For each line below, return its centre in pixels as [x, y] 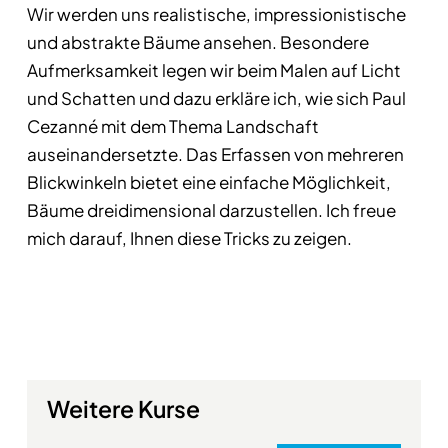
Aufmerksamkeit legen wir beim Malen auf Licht [213, 70]
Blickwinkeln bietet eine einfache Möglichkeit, [208, 182]
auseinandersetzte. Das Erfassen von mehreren [215, 154]
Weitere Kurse [123, 408]
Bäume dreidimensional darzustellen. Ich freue [211, 210]
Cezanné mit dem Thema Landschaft [172, 126]
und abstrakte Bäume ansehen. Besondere [197, 42]
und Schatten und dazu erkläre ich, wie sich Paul [216, 98]
